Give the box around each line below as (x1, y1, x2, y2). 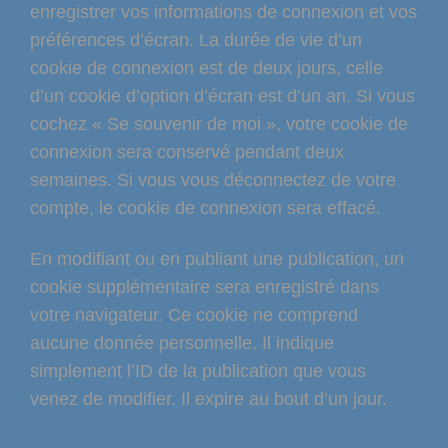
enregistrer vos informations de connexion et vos (30, 2, 417, 23)
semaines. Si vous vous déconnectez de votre (30, 170, 396, 191)
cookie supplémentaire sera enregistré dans (30, 277, 379, 298)
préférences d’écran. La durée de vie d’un (30, 30, 362, 51)
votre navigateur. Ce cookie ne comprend (30, 305, 358, 326)
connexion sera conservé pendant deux (30, 142, 344, 163)
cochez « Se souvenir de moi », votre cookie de (30, 114, 408, 135)
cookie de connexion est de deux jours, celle (30, 58, 383, 79)
